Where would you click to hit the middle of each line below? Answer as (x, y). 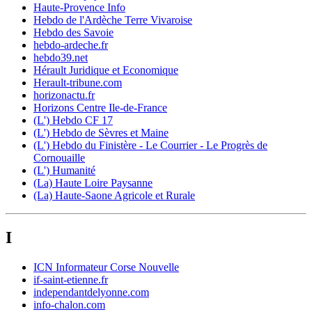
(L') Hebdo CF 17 (73, 120)
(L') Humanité (64, 170)
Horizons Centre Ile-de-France (100, 107)
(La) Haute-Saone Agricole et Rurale (114, 195)
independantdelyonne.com (91, 292)
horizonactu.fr (64, 95)
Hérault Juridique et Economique (106, 70)
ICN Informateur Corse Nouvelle (106, 267)
